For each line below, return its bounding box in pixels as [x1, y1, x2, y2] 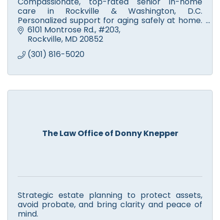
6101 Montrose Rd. [27, 24, 95, 36]
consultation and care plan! [18, 33, 124, 45]
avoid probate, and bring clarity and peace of [18, 199, 202, 211]
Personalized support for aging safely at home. [18, 14, 202, 26]
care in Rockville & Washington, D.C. [18, 5, 202, 17]
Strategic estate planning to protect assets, [18, 190, 202, 201]
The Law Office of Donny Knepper [42, 128, 178, 139]
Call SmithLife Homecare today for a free [18, 24, 202, 35]
